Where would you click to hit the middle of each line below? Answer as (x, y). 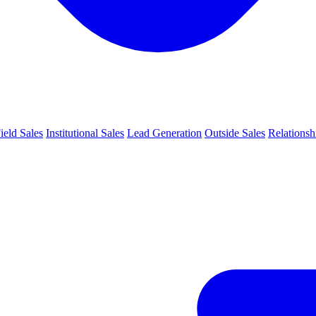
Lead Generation (164, 133)
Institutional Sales (85, 133)
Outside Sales (235, 133)
